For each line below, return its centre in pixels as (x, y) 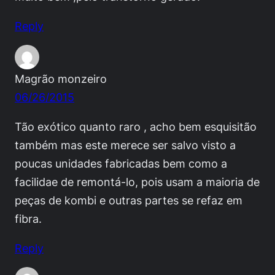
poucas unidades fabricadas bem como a (121, 163)
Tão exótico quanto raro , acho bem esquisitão (136, 126)
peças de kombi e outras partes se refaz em (129, 200)
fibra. (28, 218)
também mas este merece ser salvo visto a (125, 145)
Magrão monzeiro (61, 78)
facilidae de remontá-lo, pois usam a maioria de (137, 181)
